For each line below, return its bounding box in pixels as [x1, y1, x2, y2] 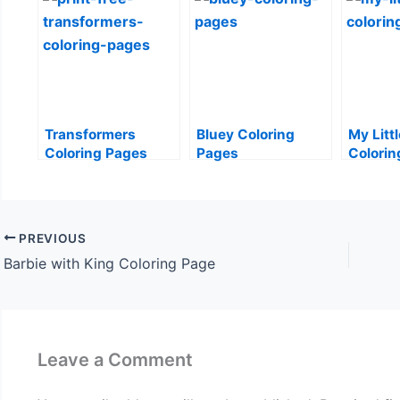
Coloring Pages [45, 144, 147, 162]
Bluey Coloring [196, 125, 295, 143]
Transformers [45, 125, 136, 143]
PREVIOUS [15, 230, 87, 246]
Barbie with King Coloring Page [4, 254, 215, 273]
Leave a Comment [37, 349, 193, 371]
